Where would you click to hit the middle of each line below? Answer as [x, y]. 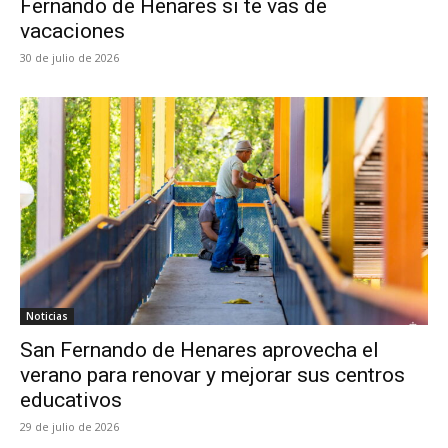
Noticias [47, 316]
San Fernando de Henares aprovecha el [199, 350]
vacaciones [72, 30]
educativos [71, 400]
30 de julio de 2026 [69, 57]
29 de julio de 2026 [69, 427]
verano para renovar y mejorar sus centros [212, 375]
